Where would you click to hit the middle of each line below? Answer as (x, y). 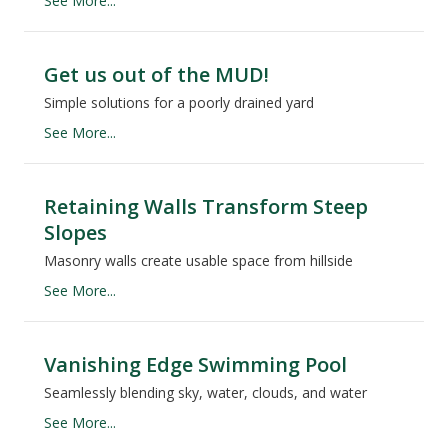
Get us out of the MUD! (156, 75)
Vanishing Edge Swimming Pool (195, 365)
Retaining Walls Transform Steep (206, 207)
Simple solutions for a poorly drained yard (179, 103)
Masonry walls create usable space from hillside (198, 261)
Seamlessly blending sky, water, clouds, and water (205, 393)
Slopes (75, 233)
